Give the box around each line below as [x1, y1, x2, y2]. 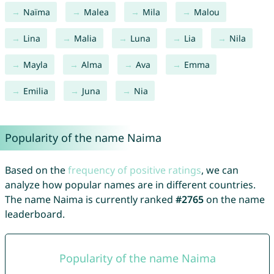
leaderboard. [4, 207, 65, 221]
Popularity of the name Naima [4, 130, 161, 146]
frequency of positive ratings [67, 163, 201, 177]
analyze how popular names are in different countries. [4, 178, 256, 192]
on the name [203, 193, 265, 207]
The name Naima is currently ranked [4, 193, 176, 207]
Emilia [23, 85, 48, 97]
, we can [201, 163, 239, 177]
